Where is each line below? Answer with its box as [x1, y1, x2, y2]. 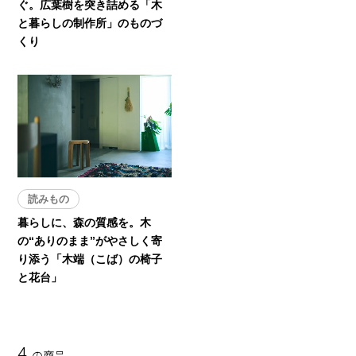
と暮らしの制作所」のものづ [17, 17, 163, 30]
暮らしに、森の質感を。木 [17, 216, 152, 230]
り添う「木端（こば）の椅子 [17, 253, 163, 266]
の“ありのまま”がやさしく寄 [17, 234, 163, 248]
